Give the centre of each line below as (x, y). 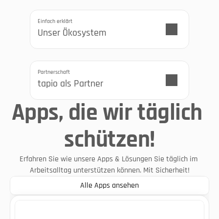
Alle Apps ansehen (109, 186)
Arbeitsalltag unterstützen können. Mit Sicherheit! (109, 170)
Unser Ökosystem (72, 33)
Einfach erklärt (55, 21)
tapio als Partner (70, 84)
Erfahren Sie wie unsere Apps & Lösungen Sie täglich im (109, 159)
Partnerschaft (54, 72)
